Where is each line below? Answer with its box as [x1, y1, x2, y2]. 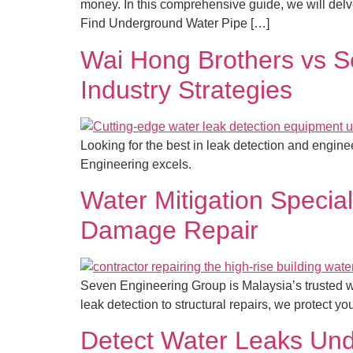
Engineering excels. [80, 157, 191, 171]
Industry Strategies [80, 75, 292, 104]
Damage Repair [80, 215, 258, 244]
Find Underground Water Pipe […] [80, 17, 269, 31]
